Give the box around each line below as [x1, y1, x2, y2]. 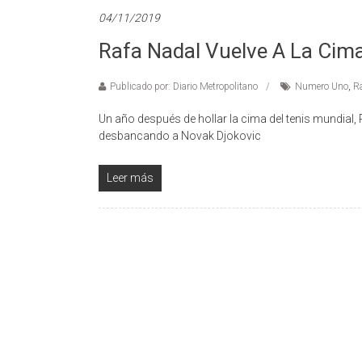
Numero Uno [295, 81, 348, 93]
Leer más [107, 171, 154, 185]
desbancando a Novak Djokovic [99, 129, 261, 143]
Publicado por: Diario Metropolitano [110, 81, 258, 93]
